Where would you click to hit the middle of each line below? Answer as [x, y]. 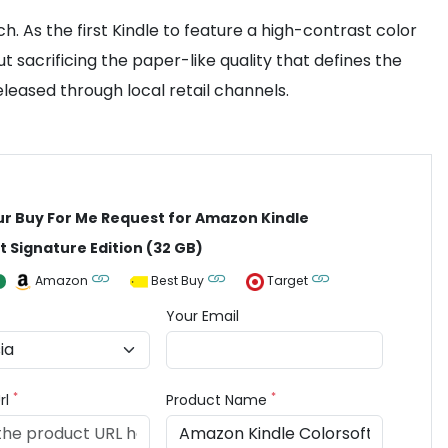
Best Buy [178, 280]
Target [288, 280]
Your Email [203, 316]
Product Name [219, 400]
